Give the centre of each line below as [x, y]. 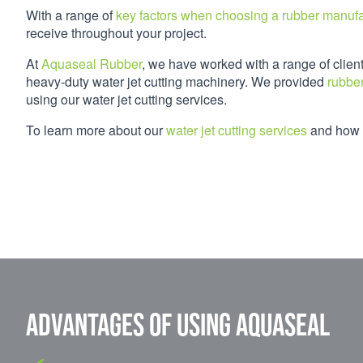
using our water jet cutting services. [126, 99]
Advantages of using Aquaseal [178, 324]
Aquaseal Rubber [92, 63]
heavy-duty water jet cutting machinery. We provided [177, 81]
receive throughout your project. [116, 32]
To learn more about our [96, 130]
